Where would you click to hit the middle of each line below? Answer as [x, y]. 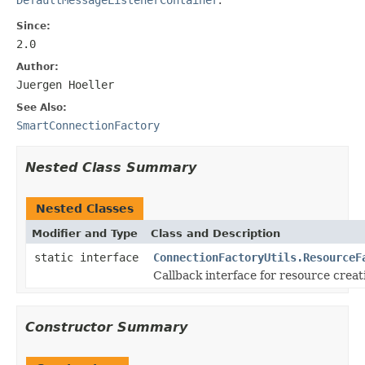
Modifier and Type [85, 233]
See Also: [42, 107]
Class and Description [215, 233]
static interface [90, 257]
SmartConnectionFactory [88, 125]
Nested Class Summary [111, 167]
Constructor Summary [106, 327]
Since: [33, 26]
